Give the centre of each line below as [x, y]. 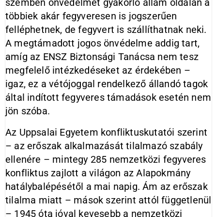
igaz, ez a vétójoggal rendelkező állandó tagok [107, 84]
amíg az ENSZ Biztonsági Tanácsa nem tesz [102, 57]
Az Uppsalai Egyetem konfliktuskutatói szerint [107, 132]
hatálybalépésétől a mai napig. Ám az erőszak [107, 186]
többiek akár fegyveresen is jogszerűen [91, 16]
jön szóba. [28, 111]
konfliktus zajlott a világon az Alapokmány [98, 173]
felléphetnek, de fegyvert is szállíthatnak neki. [106, 30]
